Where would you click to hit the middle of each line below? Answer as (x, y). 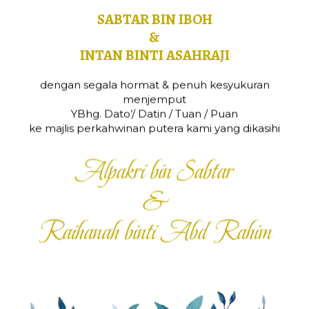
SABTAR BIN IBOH (154, 20)
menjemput (154, 99)
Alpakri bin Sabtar (154, 166)
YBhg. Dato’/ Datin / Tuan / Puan (154, 113)
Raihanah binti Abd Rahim (154, 227)
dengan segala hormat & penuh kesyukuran (154, 84)
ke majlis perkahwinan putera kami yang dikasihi (154, 128)
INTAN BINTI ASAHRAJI (154, 56)
